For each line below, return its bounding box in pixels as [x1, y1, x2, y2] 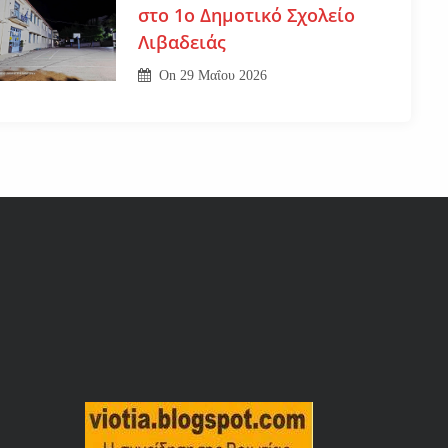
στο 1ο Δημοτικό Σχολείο [137, 2, 355, 27]
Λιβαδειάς [137, 29, 226, 54]
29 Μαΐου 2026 [180, 67, 268, 83]
